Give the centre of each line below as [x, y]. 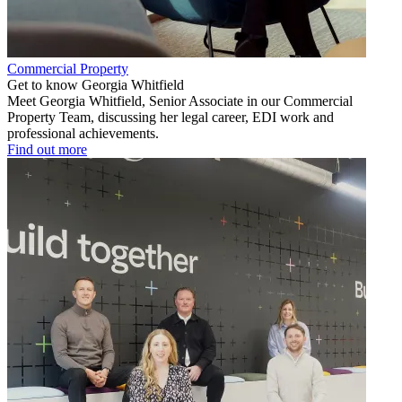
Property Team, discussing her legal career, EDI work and [170, 117]
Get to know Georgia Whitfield [96, 84]
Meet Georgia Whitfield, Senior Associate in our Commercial [180, 100]
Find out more [47, 149]
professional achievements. [83, 133]
